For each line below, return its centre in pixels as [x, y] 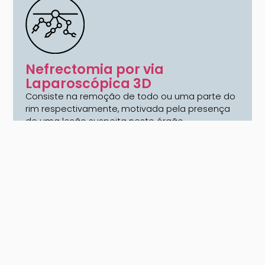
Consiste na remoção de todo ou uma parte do [130, 97]
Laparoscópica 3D [88, 84]
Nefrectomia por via [94, 70]
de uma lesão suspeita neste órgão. [105, 122]
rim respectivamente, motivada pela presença [127, 109]
